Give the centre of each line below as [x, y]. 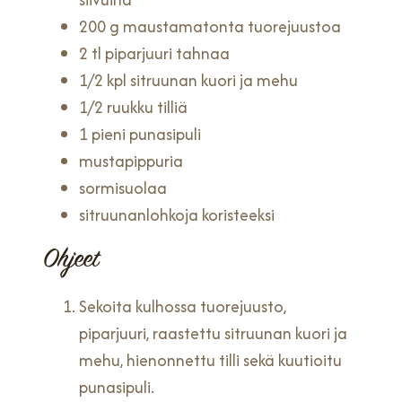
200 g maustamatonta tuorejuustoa [210, 26]
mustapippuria [131, 161]
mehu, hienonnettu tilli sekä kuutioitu [210, 360]
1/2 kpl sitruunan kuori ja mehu [188, 80]
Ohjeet [71, 261]
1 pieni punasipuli [140, 134]
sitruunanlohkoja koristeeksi [177, 215]
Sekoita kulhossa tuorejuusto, [183, 306]
